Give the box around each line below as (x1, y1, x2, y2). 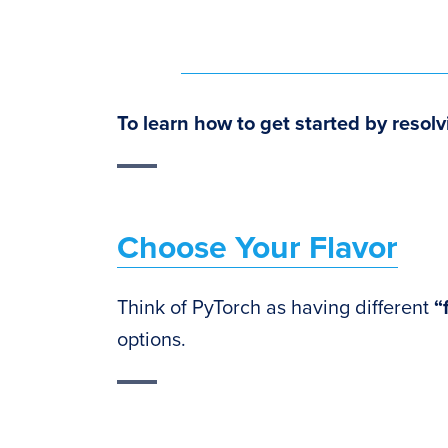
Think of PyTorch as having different (117, 296, 434, 320)
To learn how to (117, 112, 260, 136)
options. (117, 328, 186, 352)
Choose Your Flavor (117, 229, 398, 267)
